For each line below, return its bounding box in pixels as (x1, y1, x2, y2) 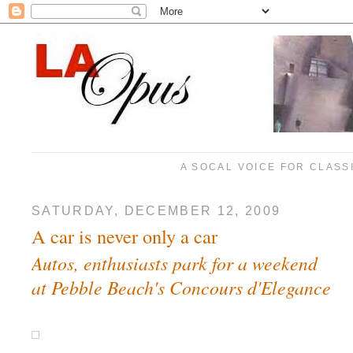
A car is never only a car (32, 223, 217, 250)
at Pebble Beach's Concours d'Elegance (32, 275, 331, 300)
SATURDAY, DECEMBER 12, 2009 (32, 203, 281, 217)
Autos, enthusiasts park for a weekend (32, 251, 318, 276)
